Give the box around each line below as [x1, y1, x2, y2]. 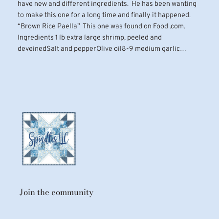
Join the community [20, 185, 93, 198]
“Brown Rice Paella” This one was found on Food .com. [17, 22, 185, 31]
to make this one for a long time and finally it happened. [17, 10, 191, 20]
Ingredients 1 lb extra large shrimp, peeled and [17, 33, 162, 43]
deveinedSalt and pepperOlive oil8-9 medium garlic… [17, 44, 186, 54]
